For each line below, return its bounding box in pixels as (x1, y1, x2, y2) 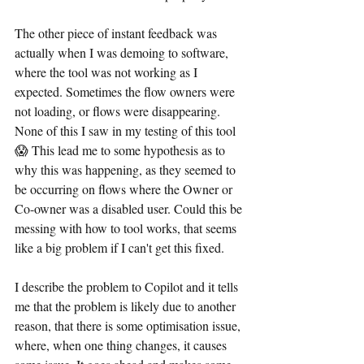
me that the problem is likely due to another (15, 297, 239, 314)
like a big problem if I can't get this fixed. (15, 239, 224, 256)
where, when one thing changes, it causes (15, 336, 230, 353)
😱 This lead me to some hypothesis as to (15, 141, 228, 158)
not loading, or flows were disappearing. (15, 102, 223, 119)
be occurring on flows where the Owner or (15, 180, 236, 197)
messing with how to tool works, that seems (15, 219, 240, 236)
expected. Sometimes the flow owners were (15, 83, 238, 100)
